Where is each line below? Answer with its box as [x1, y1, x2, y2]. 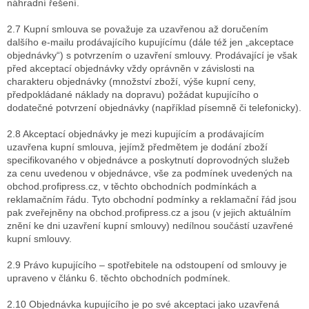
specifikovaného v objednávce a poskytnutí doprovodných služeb [7, 154, 290, 166]
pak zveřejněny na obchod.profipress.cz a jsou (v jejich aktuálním [7, 207, 291, 219]
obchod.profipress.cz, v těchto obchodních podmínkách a [7, 181, 257, 192]
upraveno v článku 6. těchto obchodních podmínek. [7, 272, 230, 284]
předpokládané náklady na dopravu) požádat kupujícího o [7, 89, 259, 101]
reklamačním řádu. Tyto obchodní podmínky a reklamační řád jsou [7, 194, 297, 206]
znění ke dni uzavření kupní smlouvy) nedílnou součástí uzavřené [7, 220, 293, 232]
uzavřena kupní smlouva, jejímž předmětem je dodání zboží [7, 141, 268, 153]
